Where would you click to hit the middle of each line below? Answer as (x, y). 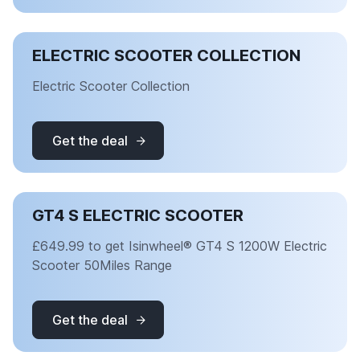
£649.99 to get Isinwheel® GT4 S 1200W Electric (180, 246)
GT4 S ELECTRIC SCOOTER (138, 215)
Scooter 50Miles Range (102, 265)
